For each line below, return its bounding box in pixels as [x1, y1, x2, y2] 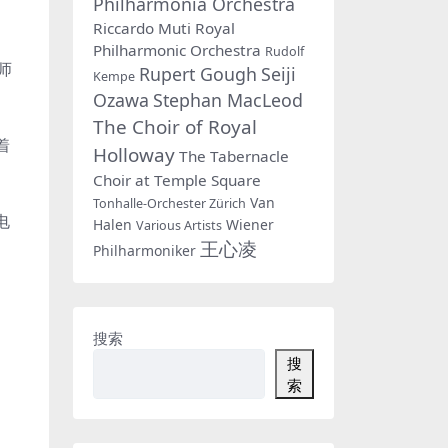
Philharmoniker [93, 240, 196, 260]
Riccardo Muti [93, 17, 191, 38]
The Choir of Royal [93, 113, 257, 140]
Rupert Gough [139, 61, 257, 86]
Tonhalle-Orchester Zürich [93, 194, 246, 212]
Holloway [93, 141, 175, 168]
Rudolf [265, 42, 304, 60]
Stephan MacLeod [153, 87, 303, 112]
